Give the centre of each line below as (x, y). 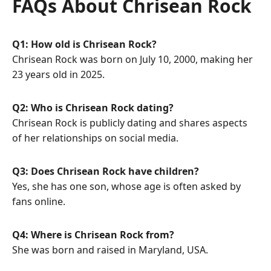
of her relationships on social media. (95, 138)
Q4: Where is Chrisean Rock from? (93, 235)
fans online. (39, 202)
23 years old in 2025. (58, 75)
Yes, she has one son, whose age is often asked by (126, 187)
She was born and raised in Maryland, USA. (110, 250)
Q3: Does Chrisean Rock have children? (106, 171)
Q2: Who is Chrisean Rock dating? (93, 108)
